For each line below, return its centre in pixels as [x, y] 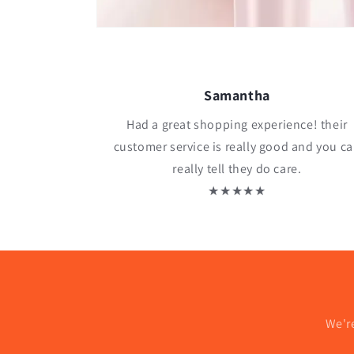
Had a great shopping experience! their [237, 124]
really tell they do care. [237, 169]
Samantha [237, 95]
